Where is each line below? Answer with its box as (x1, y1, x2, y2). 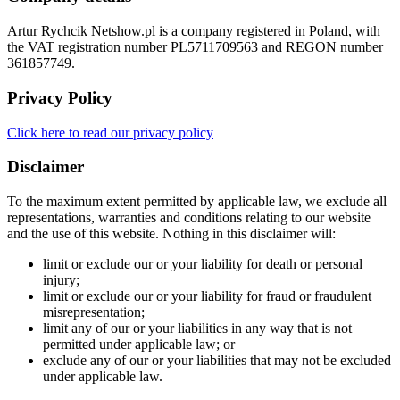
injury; (43, 272, 79, 288)
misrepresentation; (43, 304, 145, 321)
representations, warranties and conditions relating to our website (7, 210, 371, 226)
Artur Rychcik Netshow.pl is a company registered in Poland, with (7, 23, 380, 39)
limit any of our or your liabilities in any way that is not (43, 321, 352, 337)
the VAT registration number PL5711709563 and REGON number (7, 39, 383, 55)
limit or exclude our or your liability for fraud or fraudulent (43, 288, 371, 304)
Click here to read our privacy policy (7, 124, 213, 140)
